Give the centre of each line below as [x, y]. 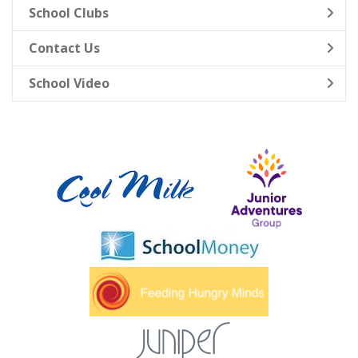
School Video [69, 83]
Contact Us [64, 48]
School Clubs [69, 13]
